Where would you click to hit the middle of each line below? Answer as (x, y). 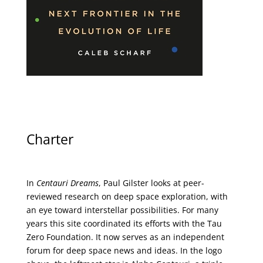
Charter (50, 139)
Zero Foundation (58, 237)
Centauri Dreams (67, 183)
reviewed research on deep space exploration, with (127, 197)
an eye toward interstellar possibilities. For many (122, 210)
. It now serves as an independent (157, 237)
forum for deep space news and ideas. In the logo (124, 251)
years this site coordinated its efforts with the (117, 224)
